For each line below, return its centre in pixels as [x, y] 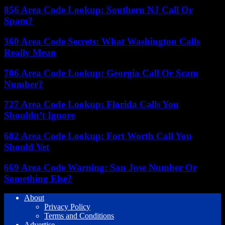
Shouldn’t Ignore [39, 116]
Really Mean [30, 52]
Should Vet [27, 147]
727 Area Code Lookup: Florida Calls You [91, 104]
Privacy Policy [67, 207]
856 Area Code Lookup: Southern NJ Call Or [98, 10]
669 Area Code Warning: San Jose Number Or [100, 167]
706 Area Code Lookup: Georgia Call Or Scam [101, 73]
